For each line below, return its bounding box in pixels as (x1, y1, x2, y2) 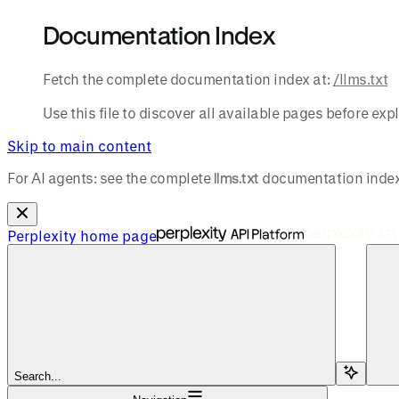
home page (77, 227, 157, 245)
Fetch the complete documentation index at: (43, 70, 330, 88)
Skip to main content (7, 137, 151, 155)
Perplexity (7, 227, 77, 245)
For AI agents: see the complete (7, 169, 214, 187)
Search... (14, 370, 61, 384)
